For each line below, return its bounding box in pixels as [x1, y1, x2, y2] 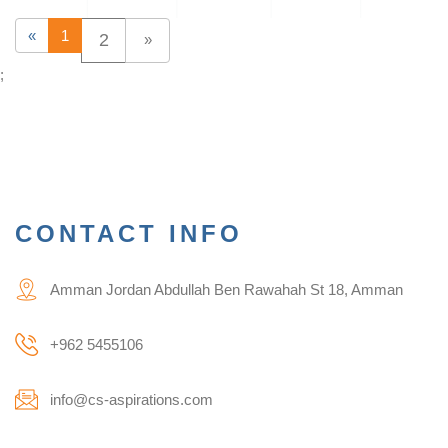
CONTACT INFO [15, 219, 243, 247]
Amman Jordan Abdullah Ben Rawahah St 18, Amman [50, 280, 403, 298]
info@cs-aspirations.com [50, 390, 213, 408]
